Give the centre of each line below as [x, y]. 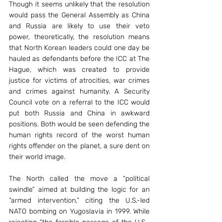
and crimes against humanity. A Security [79, 91]
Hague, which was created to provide [79, 70]
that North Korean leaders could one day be [79, 48]
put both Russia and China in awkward [79, 113]
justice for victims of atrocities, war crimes [79, 81]
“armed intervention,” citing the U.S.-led [79, 200]
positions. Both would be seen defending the [79, 124]
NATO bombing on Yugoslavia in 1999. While [79, 211]
